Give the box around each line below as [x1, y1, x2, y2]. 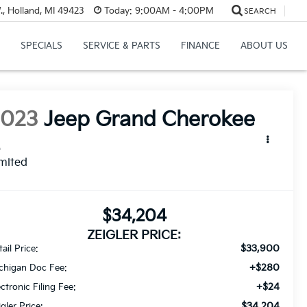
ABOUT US [240, 40, 288, 52]
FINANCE [180, 40, 220, 52]
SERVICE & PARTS [82, 40, 160, 52]
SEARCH [243, 6, 276, 16]
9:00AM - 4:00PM [132, 5, 214, 16]
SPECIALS [20, 40, 62, 52]
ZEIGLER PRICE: [87, 228, 181, 243]
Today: [103, 5, 132, 16]
